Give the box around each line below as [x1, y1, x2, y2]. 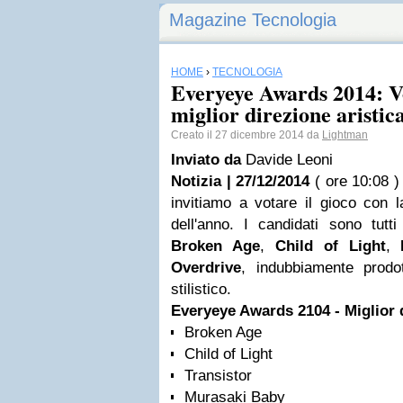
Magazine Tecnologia [169, 10, 336, 30]
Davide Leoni [246, 151, 333, 168]
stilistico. [171, 281, 231, 298]
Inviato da [171, 151, 246, 168]
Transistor [184, 367, 252, 384]
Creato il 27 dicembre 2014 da [171, 129, 322, 141]
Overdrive [171, 259, 241, 276]
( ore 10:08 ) [314, 173, 399, 190]
